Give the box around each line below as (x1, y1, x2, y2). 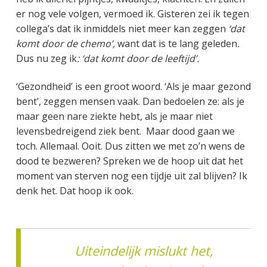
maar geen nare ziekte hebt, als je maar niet (15, 110, 213, 123)
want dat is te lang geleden (117, 37, 237, 51)
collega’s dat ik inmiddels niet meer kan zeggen (15, 22, 226, 36)
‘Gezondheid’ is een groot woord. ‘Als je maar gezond (15, 80, 251, 94)
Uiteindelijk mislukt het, (74, 241, 213, 259)
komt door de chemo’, (15, 37, 117, 51)
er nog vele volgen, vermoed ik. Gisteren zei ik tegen (15, 7, 249, 21)
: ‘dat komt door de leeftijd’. (76, 52, 199, 66)
